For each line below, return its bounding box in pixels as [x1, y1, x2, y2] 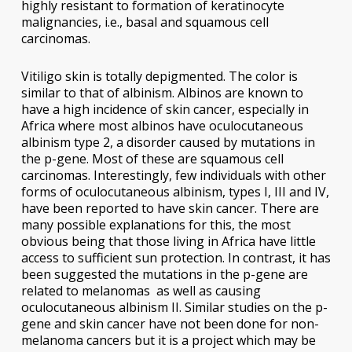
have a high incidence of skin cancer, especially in [20, 101, 309, 119]
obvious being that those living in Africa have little [20, 233, 316, 251]
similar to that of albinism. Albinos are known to [20, 84, 303, 102]
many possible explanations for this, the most [20, 216, 291, 234]
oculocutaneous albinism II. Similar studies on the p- [20, 299, 328, 317]
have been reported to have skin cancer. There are [20, 200, 319, 218]
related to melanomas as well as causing [20, 282, 261, 300]
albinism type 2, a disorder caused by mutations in [20, 134, 315, 152]
